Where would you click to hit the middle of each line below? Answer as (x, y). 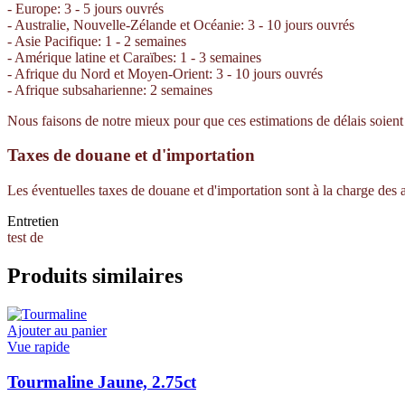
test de (25, 238)
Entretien (33, 221)
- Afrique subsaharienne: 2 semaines (110, 89)
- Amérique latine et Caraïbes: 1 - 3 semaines (134, 57)
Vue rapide (38, 346)
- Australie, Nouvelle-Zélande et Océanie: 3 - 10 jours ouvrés (181, 24)
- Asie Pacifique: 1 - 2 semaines (97, 41)
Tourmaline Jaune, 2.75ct (102, 381)
